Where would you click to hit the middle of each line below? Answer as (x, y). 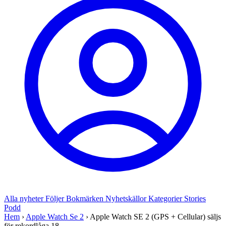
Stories (195, 199)
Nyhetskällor (127, 199)
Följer (56, 199)
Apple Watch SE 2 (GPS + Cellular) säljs (155, 217)
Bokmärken (86, 199)
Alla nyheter (25, 199)
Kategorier (166, 199)
